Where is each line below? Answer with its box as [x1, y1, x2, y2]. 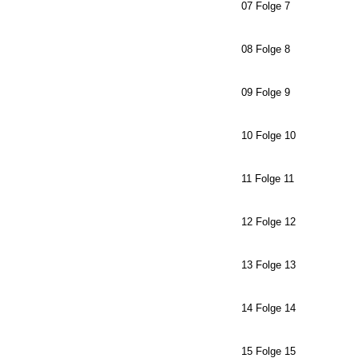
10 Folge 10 [241, 129, 296, 141]
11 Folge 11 [241, 173, 294, 185]
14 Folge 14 [241, 302, 296, 314]
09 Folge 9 [241, 86, 290, 98]
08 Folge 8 [241, 43, 290, 55]
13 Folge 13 [241, 259, 296, 271]
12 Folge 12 [241, 216, 296, 228]
